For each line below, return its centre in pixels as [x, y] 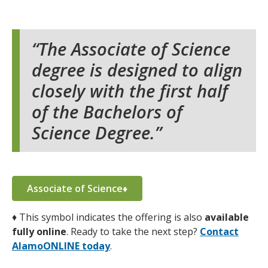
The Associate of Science [134, 49]
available [227, 217]
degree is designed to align [137, 70]
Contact [219, 232]
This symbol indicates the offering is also [111, 217]
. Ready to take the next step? [133, 232]
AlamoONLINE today [61, 246]
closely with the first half [130, 91]
